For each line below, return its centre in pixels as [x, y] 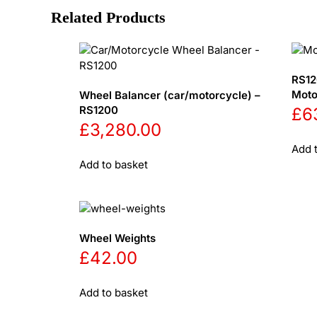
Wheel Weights [117, 238]
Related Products [108, 17]
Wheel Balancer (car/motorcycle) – [170, 95]
